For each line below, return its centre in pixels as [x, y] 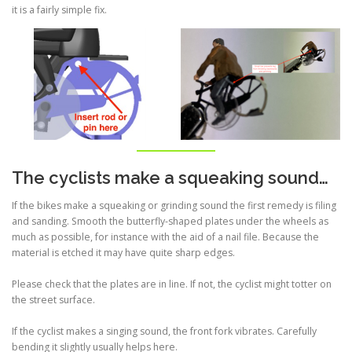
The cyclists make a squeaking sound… [170, 177]
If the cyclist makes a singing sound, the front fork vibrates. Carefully [164, 331]
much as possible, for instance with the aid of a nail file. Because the [165, 236]
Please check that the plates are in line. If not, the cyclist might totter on [172, 284]
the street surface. [53, 299]
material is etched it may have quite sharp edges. [123, 252]
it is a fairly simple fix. [59, 10]
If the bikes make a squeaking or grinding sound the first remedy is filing [174, 205]
